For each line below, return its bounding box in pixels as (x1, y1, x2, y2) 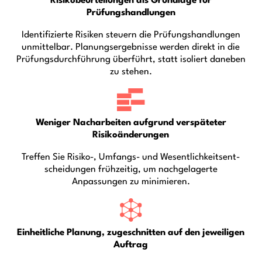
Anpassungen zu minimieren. (71, 177, 190, 187)
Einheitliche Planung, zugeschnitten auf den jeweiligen (17, 227, 245, 237)
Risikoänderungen (92, 130, 170, 140)
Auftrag (113, 240, 149, 250)
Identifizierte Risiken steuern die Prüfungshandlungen (21, 30, 240, 40)
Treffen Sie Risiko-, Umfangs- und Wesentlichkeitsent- (22, 152, 240, 162)
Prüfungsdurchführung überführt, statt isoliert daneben (16, 54, 246, 64)
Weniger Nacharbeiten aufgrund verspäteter (35, 118, 226, 127)
